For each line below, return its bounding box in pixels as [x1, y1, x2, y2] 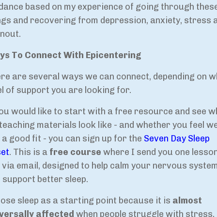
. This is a [9, 147, 50, 158]
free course [49, 147, 102, 158]
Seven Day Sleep [144, 133, 210, 144]
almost [172, 195, 202, 206]
